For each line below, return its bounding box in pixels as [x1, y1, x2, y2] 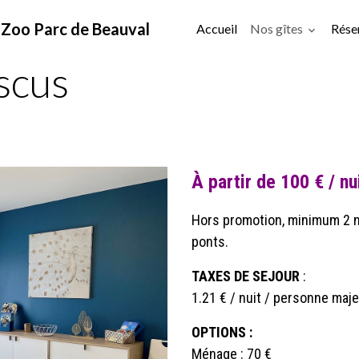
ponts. [192, 233, 228, 250]
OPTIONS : [192, 324, 252, 341]
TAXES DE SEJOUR [192, 268, 300, 284]
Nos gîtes [250, 21, 305, 36]
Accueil [196, 21, 237, 36]
